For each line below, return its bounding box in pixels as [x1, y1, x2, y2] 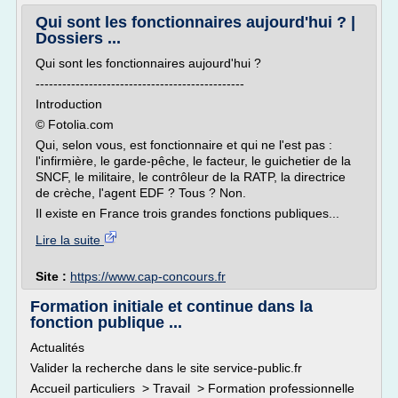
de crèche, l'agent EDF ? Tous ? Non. [36, 186, 246, 200]
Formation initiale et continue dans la [30, 298, 313, 315]
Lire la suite [36, 233, 104, 247]
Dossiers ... [36, 29, 121, 47]
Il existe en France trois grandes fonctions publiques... [36, 206, 339, 220]
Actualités [30, 340, 84, 354]
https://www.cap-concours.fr [70, 269, 226, 283]
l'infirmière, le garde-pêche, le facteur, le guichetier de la [36, 154, 351, 168]
